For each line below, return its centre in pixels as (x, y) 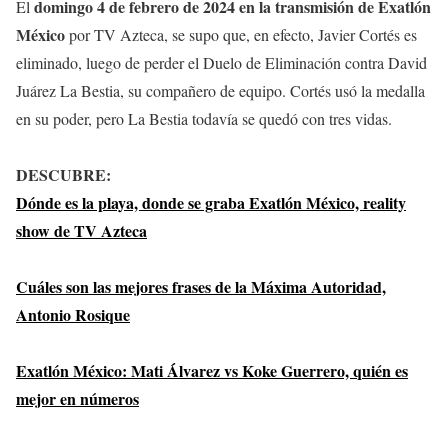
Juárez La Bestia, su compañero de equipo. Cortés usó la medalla (220, 91)
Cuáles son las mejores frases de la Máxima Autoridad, (201, 287)
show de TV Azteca (81, 231)
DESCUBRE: (63, 175)
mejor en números (77, 399)
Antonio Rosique (73, 315)
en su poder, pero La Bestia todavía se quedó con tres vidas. (204, 119)
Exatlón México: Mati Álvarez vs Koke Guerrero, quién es (212, 371)
